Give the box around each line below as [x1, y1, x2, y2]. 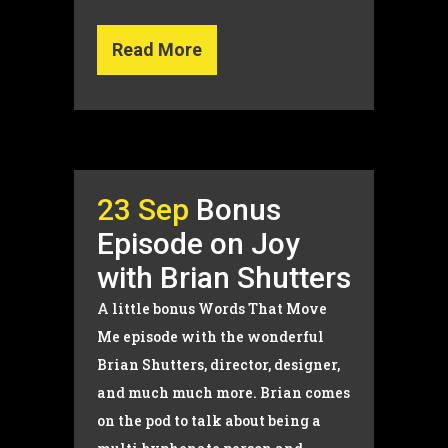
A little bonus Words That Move [97, 299, 327, 318]
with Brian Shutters [97, 260, 351, 295]
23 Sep [97, 192, 189, 227]
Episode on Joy [97, 226, 300, 261]
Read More [112, 39, 202, 60]
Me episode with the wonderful [97, 327, 324, 346]
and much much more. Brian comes [97, 383, 350, 402]
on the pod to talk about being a [97, 411, 321, 430]
